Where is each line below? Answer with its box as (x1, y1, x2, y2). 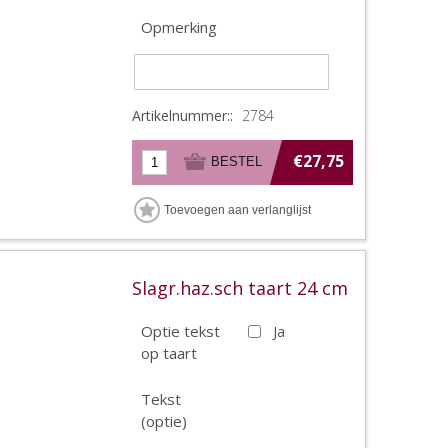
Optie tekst (141, 320, 220, 341)
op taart (141, 342, 197, 363)
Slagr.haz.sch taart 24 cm (132, 275, 348, 300)
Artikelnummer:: (132, 105, 233, 125)
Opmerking (141, 16, 217, 37)
